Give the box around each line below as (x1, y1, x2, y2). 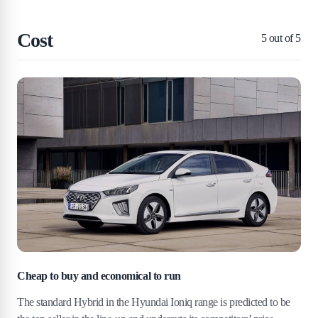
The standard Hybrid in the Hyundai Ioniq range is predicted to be (17, 296, 290, 309)
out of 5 (266, 32, 301, 45)
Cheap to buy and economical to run (17, 270, 181, 283)
